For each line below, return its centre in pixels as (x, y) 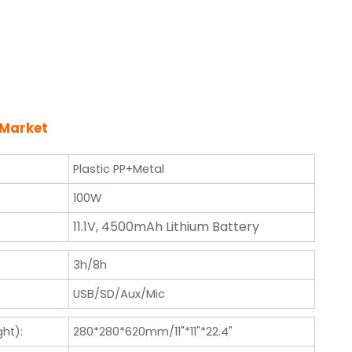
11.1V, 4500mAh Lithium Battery (166, 227)
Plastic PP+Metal (118, 169)
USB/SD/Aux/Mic (119, 293)
